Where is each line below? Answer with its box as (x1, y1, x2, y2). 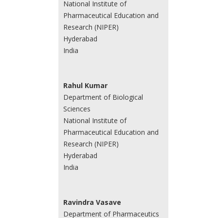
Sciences (63, 104, 91, 114)
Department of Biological (63, 92, 143, 102)
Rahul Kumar (63, 81, 108, 91)
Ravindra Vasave (63, 198, 121, 207)
